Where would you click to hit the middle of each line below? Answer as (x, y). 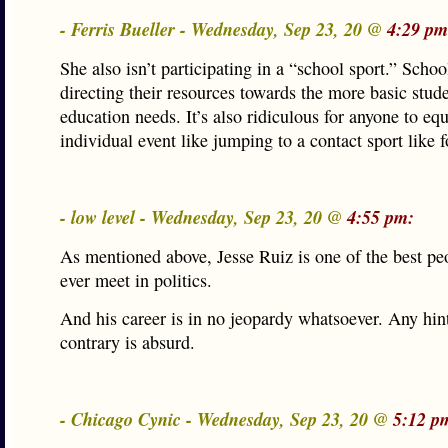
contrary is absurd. (127, 342)
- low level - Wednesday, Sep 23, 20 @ (203, 217)
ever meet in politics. (136, 280)
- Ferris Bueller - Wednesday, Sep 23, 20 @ (223, 29)
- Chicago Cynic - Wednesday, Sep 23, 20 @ (226, 419)
